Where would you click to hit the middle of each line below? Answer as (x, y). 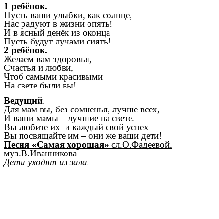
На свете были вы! (40, 85)
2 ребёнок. (26, 50)
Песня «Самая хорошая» (58, 145)
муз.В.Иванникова (40, 153)
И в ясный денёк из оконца (57, 32)
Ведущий (23, 101)
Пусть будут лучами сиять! (57, 41)
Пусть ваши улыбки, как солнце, (68, 15)
